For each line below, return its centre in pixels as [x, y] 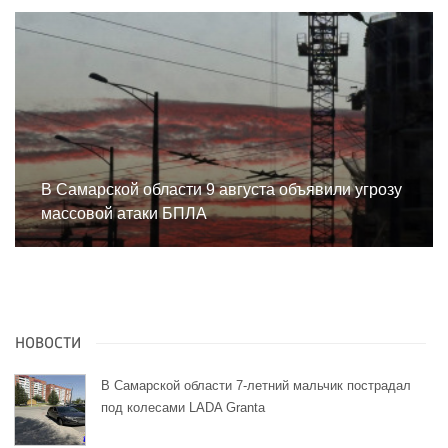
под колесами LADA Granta [183, 408]
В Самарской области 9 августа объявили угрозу [221, 190]
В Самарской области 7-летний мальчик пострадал [256, 386]
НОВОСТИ [48, 344]
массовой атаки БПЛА [124, 214]
